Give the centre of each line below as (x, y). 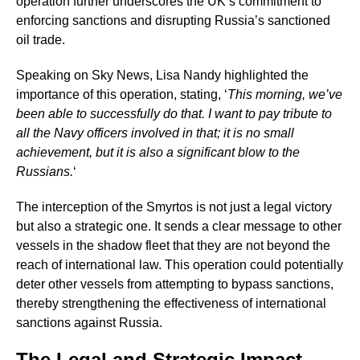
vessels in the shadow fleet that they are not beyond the (173, 246)
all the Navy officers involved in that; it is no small (155, 133)
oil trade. (41, 40)
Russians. (45, 172)
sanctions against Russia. (89, 323)
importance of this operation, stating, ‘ (122, 95)
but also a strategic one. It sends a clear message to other (179, 227)
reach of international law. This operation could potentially (180, 265)
